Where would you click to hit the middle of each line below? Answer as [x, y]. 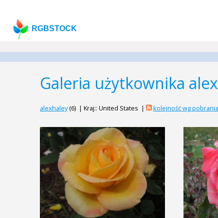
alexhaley [54, 108]
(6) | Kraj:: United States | [107, 108]
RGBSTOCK [54, 28]
